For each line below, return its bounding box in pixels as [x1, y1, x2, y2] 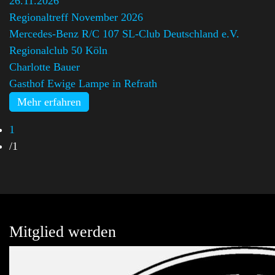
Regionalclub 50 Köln [9, 44, 107, 56]
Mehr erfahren [17, 95, 81, 108]
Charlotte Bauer [9, 60, 80, 73]
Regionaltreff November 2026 [9, 10, 143, 23]
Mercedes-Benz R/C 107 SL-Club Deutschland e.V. [9, 27, 239, 40]
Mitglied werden [9, 222, 116, 241]
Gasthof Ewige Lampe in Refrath [9, 77, 157, 90]
